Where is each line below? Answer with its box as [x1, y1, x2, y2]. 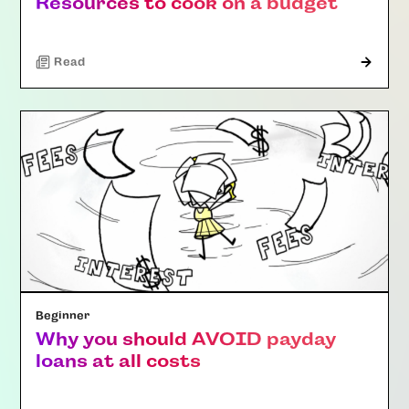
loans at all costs [36, 350, 202, 372]
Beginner [36, 309, 90, 322]
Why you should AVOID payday [36, 328, 337, 350]
